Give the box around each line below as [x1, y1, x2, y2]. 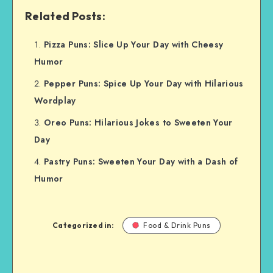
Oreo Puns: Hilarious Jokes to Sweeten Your [44, 116, 233, 129]
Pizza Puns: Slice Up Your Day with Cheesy [44, 38, 224, 51]
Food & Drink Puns [143, 220, 211, 230]
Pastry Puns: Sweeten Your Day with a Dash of [44, 155, 238, 168]
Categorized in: [52, 220, 114, 230]
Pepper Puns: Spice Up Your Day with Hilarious [44, 77, 244, 90]
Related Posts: [25, 9, 105, 23]
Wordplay [34, 94, 76, 107]
